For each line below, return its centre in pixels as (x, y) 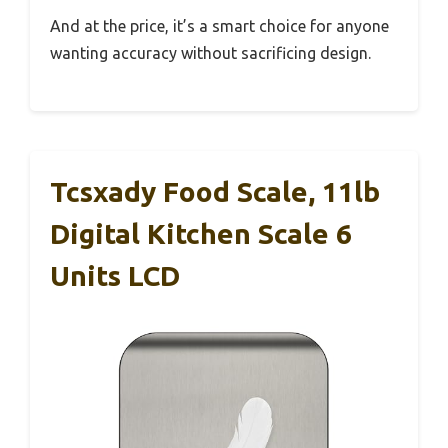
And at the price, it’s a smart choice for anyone (219, 25)
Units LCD (115, 275)
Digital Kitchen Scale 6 (201, 233)
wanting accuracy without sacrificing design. (210, 52)
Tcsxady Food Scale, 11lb (215, 191)
